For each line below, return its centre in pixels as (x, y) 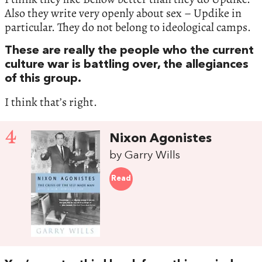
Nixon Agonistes (161, 139)
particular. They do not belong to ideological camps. (128, 27)
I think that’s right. (51, 102)
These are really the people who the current (129, 51)
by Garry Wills (145, 155)
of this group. (43, 79)
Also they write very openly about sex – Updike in (123, 13)
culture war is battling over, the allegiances (127, 65)
